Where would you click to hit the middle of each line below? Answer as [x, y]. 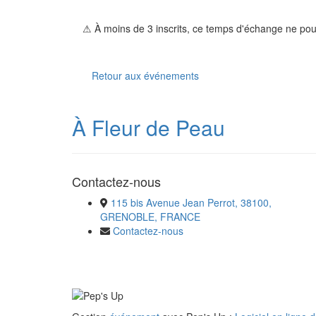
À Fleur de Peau [148, 127]
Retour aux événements [145, 75]
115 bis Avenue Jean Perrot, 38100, [191, 202]
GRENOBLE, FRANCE [150, 217]
